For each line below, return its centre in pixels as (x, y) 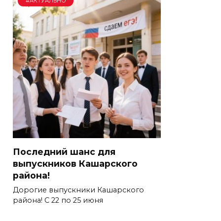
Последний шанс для (64, 151)
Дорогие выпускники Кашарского (78, 190)
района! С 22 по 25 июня (58, 200)
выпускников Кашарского (75, 163)
